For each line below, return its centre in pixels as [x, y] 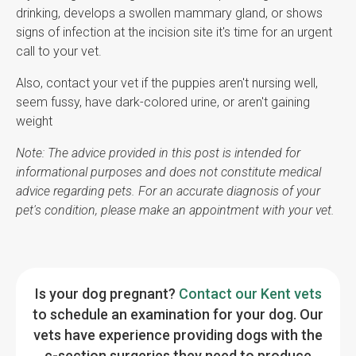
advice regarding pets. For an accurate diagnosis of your [168, 192]
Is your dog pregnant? [106, 294]
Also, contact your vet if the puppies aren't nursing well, [167, 83]
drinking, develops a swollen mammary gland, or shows [169, 14]
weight [34, 122]
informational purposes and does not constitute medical [168, 172]
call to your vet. [60, 52]
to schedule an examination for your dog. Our [178, 315]
